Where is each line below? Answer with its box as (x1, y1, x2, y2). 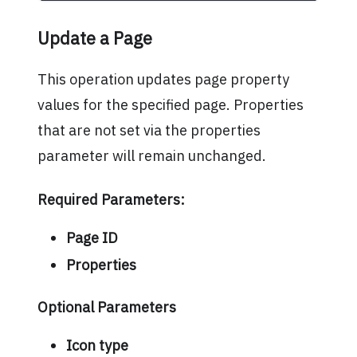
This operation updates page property (37, 69, 289, 88)
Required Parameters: (37, 190, 185, 209)
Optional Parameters (37, 297, 176, 316)
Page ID (65, 229, 118, 248)
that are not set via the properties (37, 120, 261, 139)
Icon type (65, 336, 128, 355)
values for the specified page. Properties (37, 95, 304, 114)
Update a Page (37, 27, 152, 50)
